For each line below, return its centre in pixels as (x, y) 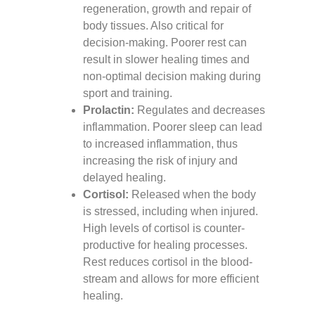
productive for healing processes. (165, 245)
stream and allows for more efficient (171, 279)
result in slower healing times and (166, 59)
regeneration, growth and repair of (167, 9)
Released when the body (194, 194)
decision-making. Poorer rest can (165, 43)
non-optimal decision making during (172, 76)
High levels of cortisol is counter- (164, 228)
